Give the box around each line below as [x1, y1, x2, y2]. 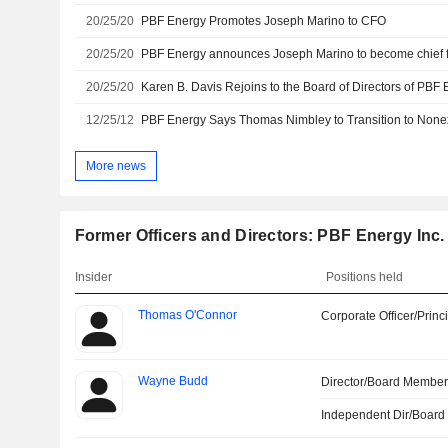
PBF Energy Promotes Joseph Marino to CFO [141, 14, 387, 28]
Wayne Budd [137, 374, 208, 389]
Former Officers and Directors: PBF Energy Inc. [74, 227, 445, 245]
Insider [74, 270, 112, 285]
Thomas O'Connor [137, 308, 237, 323]
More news [85, 158, 146, 173]
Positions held [326, 270, 404, 285]
